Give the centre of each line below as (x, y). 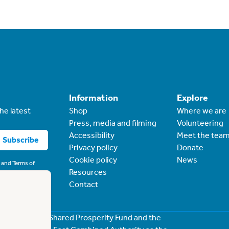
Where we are (202, 110)
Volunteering (200, 123)
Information (93, 97)
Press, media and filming (112, 123)
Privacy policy (93, 147)
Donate (190, 147)
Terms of (24, 163)
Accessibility (91, 135)
